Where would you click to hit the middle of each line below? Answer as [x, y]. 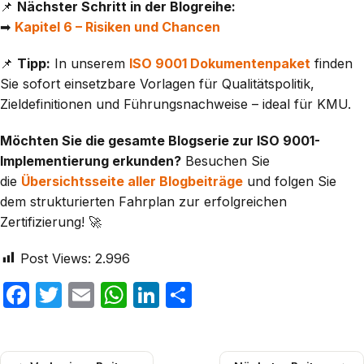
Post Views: [56, 258]
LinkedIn [211, 294]
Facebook [90, 294]
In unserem [90, 63]
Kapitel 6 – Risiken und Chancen [117, 26]
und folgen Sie [290, 181]
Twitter [105, 294]
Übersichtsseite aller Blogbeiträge [132, 181]
